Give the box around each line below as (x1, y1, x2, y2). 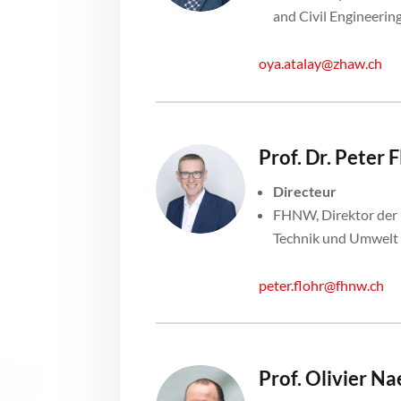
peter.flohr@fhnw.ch (259, 276, 385, 294)
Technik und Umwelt (273, 228, 399, 246)
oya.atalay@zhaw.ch (259, 54, 383, 72)
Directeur (273, 182, 337, 200)
